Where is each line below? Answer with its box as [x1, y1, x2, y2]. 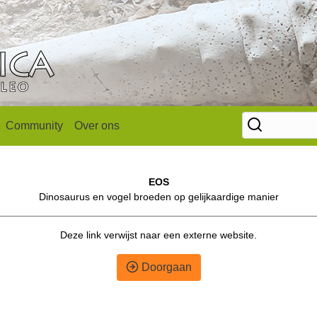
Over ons [74, 120, 120, 132]
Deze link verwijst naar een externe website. [60, 229, 257, 241]
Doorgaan [138, 261, 192, 273]
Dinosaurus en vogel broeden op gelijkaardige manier [38, 191, 279, 202]
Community [6, 120, 63, 132]
